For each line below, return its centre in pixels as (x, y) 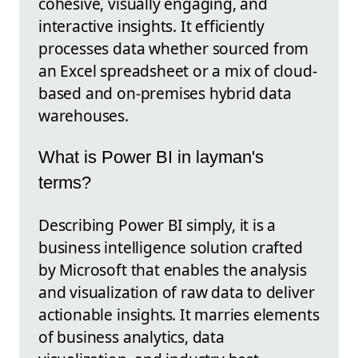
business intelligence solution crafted (171, 247)
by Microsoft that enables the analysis (173, 269)
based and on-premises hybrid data (165, 93)
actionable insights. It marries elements (179, 314)
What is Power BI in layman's (151, 157)
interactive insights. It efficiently (152, 26)
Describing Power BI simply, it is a (157, 225)
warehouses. (84, 115)
